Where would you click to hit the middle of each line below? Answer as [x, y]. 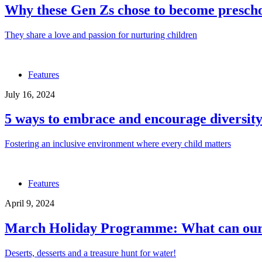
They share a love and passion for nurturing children [101, 35]
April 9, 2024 [30, 204]
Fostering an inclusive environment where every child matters [118, 144]
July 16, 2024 [30, 94]
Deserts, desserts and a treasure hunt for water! [90, 253]
